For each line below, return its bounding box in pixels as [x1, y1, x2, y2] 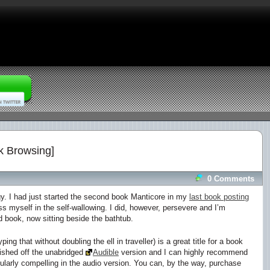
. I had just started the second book [4, 192, 131, 201]
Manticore [131, 192, 165, 201]
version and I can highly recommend [119, 247, 248, 257]
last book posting [189, 192, 249, 201]
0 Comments [207, 174, 254, 183]
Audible [93, 247, 119, 257]
